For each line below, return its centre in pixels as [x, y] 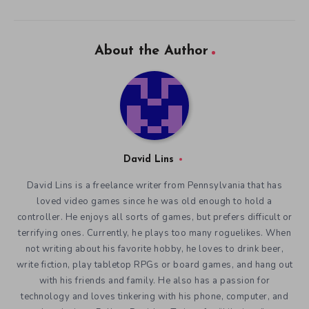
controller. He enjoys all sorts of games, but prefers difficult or [154, 217]
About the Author [151, 51]
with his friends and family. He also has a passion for [154, 280]
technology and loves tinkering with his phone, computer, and [154, 296]
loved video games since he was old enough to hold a [154, 201]
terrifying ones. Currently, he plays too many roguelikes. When [154, 233]
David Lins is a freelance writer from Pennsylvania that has [154, 185]
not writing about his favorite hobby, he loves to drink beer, [154, 249]
